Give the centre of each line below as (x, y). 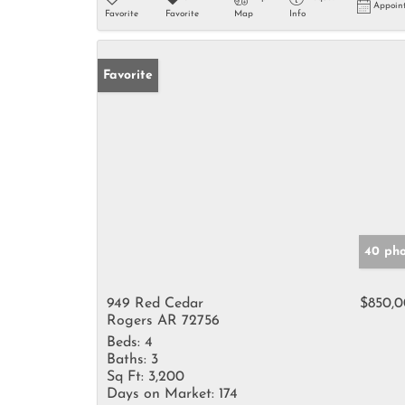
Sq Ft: (125, 377)
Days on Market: (160, 394)
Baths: (127, 360)
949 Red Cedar (155, 304)
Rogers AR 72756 (163, 321)
